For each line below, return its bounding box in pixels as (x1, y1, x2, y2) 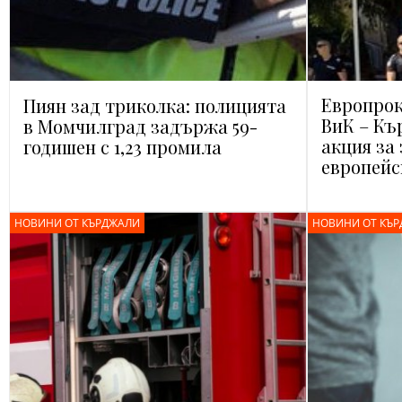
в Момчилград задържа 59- (23, 113, 258, 138)
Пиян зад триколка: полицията (23, 92, 286, 118)
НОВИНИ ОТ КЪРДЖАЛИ (14, 215, 140, 232)
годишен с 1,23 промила (23, 134, 222, 159)
